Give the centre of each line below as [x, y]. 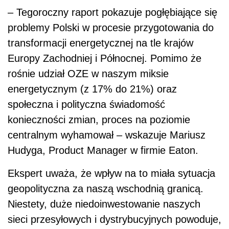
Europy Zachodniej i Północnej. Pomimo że [105, 58]
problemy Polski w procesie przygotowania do [111, 27]
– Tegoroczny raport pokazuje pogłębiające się [112, 12]
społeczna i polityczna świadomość [86, 104]
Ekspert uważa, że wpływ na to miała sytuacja [111, 173]
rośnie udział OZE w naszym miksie [88, 73]
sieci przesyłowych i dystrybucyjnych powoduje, [114, 219]
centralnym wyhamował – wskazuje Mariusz [107, 135]
